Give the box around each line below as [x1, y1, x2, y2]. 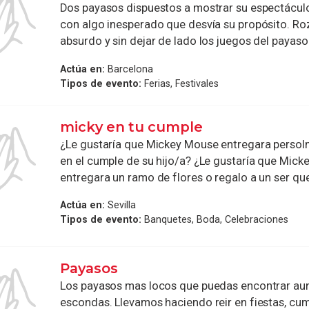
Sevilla [105, 199, 137, 211]
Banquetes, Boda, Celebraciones [141, 214, 289, 226]
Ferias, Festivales [141, 77, 219, 89]
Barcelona [105, 63, 154, 74]
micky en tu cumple [60, 118, 203, 135]
